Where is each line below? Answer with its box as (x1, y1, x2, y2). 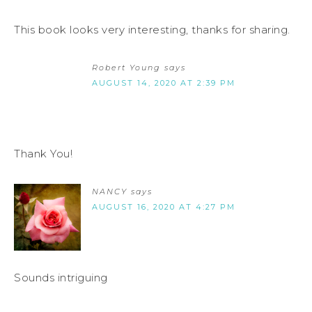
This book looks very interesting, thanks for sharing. (14, 22, 290, 36)
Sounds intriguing (14, 270, 108, 284)
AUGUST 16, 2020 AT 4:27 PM (92, 201, 235, 212)
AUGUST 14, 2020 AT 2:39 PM (92, 77, 235, 88)
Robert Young (92, 62, 161, 72)
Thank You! (14, 146, 72, 160)
